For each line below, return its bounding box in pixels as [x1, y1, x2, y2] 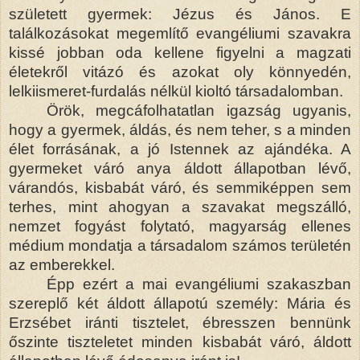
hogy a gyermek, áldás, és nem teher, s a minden [9, 121, 351, 138]
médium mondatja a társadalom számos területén [9, 236, 351, 254]
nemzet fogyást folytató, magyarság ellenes [9, 217, 351, 235]
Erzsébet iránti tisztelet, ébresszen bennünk [9, 313, 351, 331]
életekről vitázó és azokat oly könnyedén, [9, 63, 351, 80]
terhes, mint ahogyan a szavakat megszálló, [9, 198, 351, 215]
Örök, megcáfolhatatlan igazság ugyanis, [47, 101, 351, 119]
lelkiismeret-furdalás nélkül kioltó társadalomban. [9, 82, 343, 100]
